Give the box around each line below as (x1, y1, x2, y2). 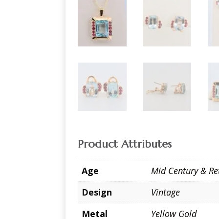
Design (82, 186, 112, 198)
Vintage (151, 186, 180, 198)
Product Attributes (78, 137, 172, 151)
